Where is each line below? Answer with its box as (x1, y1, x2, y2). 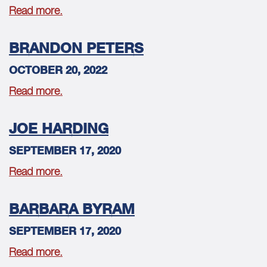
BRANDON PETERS (9, 39, 144, 57)
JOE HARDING (9, 119, 108, 137)
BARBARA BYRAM (9, 200, 135, 218)
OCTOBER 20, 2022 (9, 63, 107, 76)
